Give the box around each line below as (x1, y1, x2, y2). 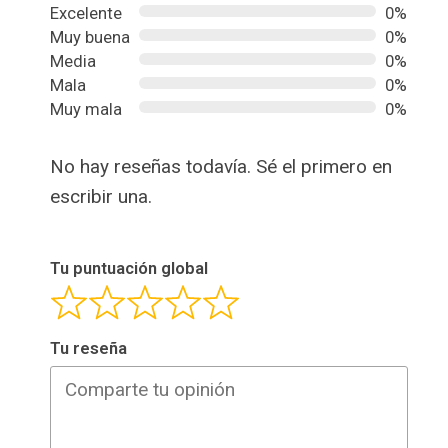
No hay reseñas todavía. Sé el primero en (50, 155, 392, 178)
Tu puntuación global (50, 259, 208, 278)
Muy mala (50, 100, 122, 119)
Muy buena (50, 28, 130, 47)
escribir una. (50, 185, 152, 208)
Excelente (50, 4, 122, 23)
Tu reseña (50, 339, 127, 359)
